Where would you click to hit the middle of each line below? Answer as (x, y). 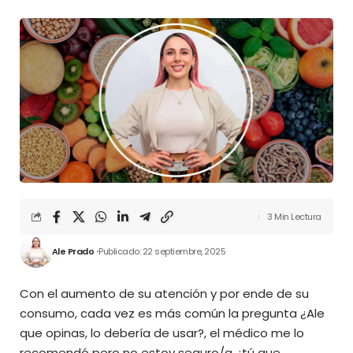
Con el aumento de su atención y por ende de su (164, 293)
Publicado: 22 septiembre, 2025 (162, 251)
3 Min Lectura (294, 216)
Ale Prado (72, 251)
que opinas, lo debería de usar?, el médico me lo (162, 333)
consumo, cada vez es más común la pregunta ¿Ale (172, 313)
